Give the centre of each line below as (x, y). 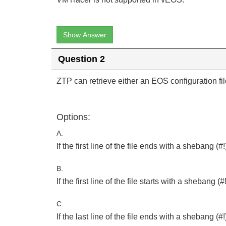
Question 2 (81, 59)
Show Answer (85, 35)
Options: (73, 117)
